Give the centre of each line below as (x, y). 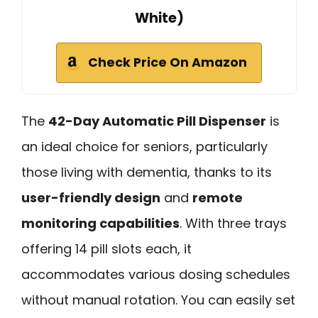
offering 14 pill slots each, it (106, 248)
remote (218, 197)
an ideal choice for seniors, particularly (144, 146)
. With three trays (233, 223)
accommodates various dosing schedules (156, 274)
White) (159, 18)
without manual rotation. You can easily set (158, 300)
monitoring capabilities (100, 223)
